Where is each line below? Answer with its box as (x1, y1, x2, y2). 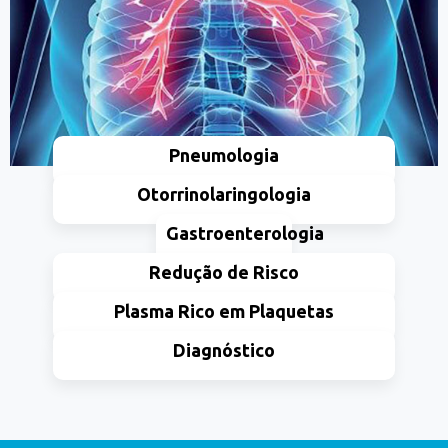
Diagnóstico (172, 340, 275, 360)
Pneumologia (168, 145, 279, 165)
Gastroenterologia (165, 223, 324, 243)
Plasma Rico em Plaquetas (113, 301, 334, 321)
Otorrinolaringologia (136, 184, 311, 204)
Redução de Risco (148, 262, 299, 282)
